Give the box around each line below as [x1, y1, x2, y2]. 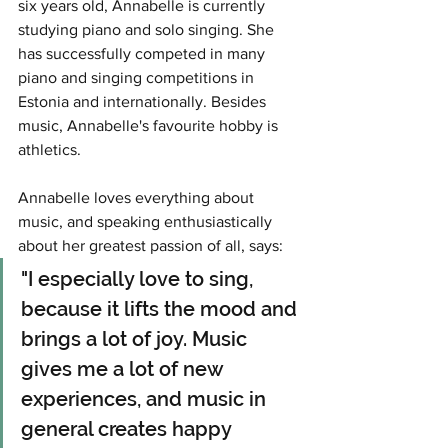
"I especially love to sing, [21, 267, 258, 292]
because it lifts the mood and [21, 297, 302, 322]
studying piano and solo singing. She [18, 21, 278, 39]
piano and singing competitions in [18, 69, 258, 87]
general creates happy [21, 417, 236, 442]
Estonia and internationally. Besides [18, 93, 270, 111]
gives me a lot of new [21, 357, 228, 382]
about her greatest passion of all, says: [18, 237, 283, 255]
